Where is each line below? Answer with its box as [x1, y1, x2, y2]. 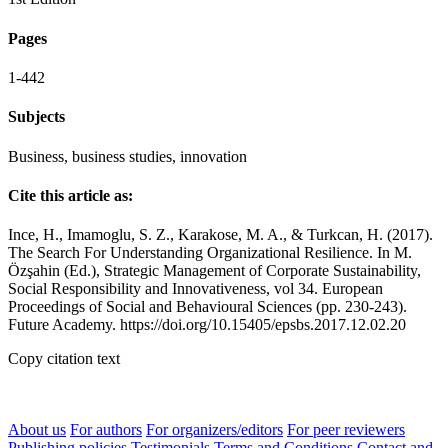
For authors [70, 421, 142, 439]
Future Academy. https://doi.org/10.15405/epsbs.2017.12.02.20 [8, 316, 406, 334]
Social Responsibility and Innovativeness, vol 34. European [8, 280, 383, 298]
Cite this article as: [8, 186, 133, 204]
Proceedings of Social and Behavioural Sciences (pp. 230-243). [8, 298, 407, 316]
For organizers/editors [146, 421, 283, 439]
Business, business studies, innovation [8, 147, 247, 165]
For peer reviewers [287, 421, 405, 439]
